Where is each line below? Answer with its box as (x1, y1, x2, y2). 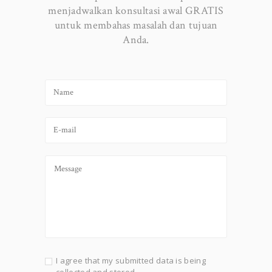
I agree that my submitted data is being (56, 255, 206, 267)
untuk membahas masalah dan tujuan (54, 18, 218, 32)
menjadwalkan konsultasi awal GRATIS (48, 3, 224, 18)
